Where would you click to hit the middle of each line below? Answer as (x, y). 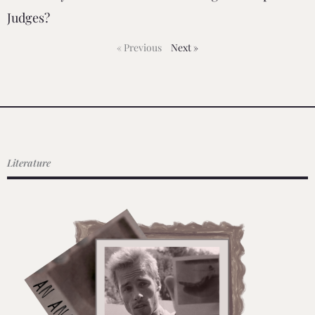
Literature (29, 162)
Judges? (28, 17)
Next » (185, 47)
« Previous (139, 47)
